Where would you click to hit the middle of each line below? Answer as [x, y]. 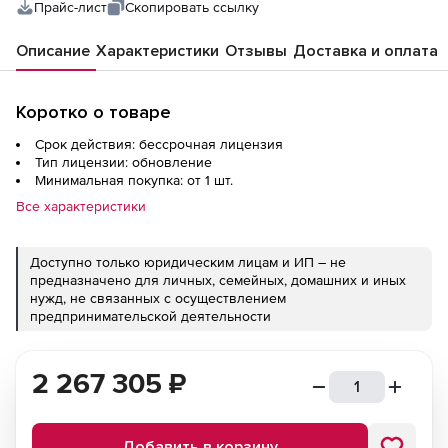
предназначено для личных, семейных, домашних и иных [218, 280]
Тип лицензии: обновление [123, 162]
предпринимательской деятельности [150, 316]
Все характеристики [81, 206]
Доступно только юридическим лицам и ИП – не [188, 262]
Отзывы [256, 51]
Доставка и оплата [365, 51]
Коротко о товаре [93, 112]
